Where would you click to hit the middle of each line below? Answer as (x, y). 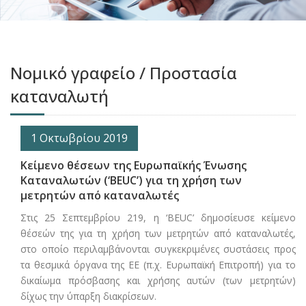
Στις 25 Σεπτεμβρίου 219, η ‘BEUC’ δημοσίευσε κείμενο (158, 218)
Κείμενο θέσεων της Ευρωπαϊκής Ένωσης (134, 166)
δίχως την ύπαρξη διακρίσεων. (88, 296)
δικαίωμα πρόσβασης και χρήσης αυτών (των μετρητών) (158, 281)
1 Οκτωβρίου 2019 (79, 138)
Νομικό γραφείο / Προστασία (124, 73)
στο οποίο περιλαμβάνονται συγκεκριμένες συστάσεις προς (158, 249)
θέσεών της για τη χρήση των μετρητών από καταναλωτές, (158, 234)
